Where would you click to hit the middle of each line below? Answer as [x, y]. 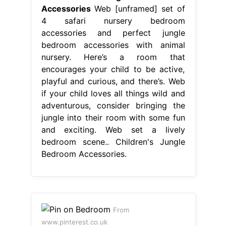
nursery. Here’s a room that [113, 57]
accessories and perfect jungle [113, 33]
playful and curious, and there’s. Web [113, 81]
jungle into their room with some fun [113, 117]
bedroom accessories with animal [113, 45]
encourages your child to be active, [113, 69]
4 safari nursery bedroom [113, 20]
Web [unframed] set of [138, 8]
